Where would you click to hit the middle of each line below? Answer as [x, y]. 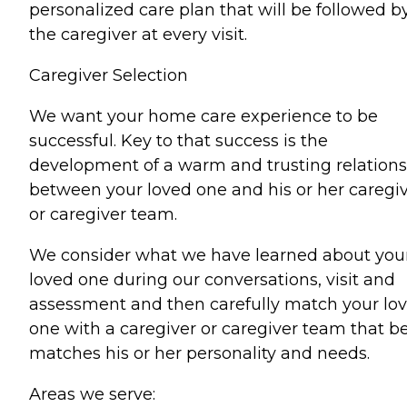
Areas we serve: [92, 394]
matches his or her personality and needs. [199, 353]
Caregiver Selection [109, 75]
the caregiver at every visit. [138, 35]
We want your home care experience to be [203, 116]
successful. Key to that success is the [179, 141]
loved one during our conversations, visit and [212, 280]
